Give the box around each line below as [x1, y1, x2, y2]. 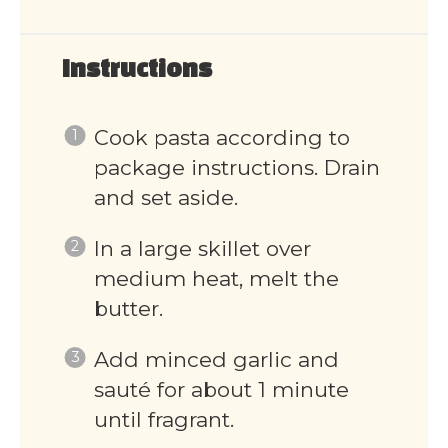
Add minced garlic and [93, 346, 339, 372]
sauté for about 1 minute [93, 376, 349, 402]
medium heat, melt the [93, 265, 339, 291]
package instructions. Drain [93, 154, 380, 180]
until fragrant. [93, 406, 234, 432]
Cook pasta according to [93, 124, 350, 150]
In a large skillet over [93, 235, 311, 261]
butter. [93, 295, 163, 321]
